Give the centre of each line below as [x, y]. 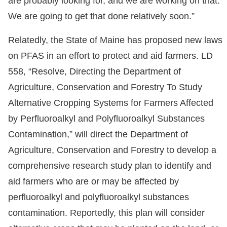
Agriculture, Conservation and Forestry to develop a [112, 150]
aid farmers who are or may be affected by [93, 182]
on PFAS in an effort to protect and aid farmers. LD [110, 56]
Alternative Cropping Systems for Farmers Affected [111, 103]
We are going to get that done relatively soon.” [101, 16]
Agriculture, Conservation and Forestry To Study [105, 87]
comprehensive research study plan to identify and [110, 166]
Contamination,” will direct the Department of [98, 135]
